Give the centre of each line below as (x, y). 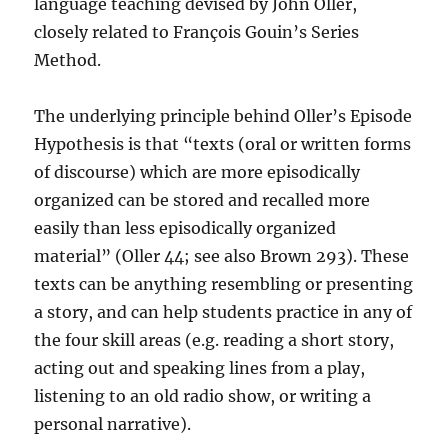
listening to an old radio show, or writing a (203, 396)
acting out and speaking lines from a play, (200, 368)
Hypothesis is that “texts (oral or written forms (223, 144)
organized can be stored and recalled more (202, 200)
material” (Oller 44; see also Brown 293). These (222, 256)
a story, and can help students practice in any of (223, 312)
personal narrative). (113, 424)
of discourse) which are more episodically (197, 172)
